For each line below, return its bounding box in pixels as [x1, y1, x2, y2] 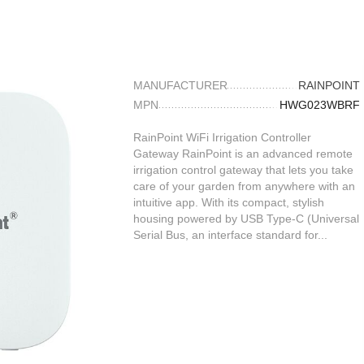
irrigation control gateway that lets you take [133, 163, 353, 176]
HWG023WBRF [279, 98, 360, 111]
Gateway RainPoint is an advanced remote [133, 147, 353, 160]
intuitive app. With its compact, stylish [133, 196, 324, 209]
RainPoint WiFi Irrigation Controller [133, 131, 311, 144]
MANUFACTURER [133, 79, 227, 92]
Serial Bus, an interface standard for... [133, 228, 327, 241]
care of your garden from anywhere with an [133, 180, 355, 193]
